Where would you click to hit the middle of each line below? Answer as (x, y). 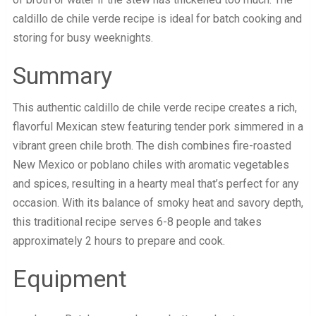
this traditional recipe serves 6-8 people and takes (137, 222)
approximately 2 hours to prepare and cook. (119, 241)
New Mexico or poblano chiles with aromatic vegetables (151, 165)
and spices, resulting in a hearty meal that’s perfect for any (156, 184)
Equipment (69, 279)
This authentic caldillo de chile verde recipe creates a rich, (154, 108)
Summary (62, 76)
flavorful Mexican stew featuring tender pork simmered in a (158, 127)
